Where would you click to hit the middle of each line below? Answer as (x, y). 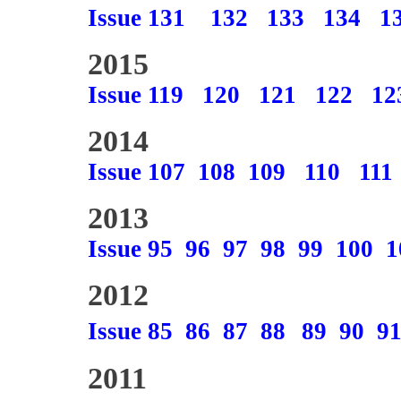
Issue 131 (137, 18)
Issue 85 (130, 331)
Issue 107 (137, 172)
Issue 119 (136, 95)
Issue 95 (130, 249)
